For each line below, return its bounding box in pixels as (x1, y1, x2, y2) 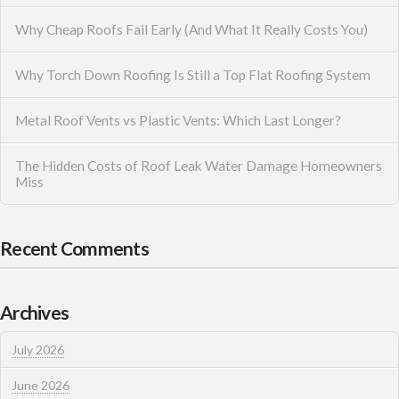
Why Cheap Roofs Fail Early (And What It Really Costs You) (14, 21, 368, 38)
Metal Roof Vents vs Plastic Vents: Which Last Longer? (14, 111, 341, 128)
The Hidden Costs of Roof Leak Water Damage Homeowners (14, 157, 382, 174)
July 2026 (11, 341, 64, 357)
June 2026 (11, 377, 69, 393)
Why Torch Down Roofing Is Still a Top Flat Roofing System (14, 67, 370, 83)
